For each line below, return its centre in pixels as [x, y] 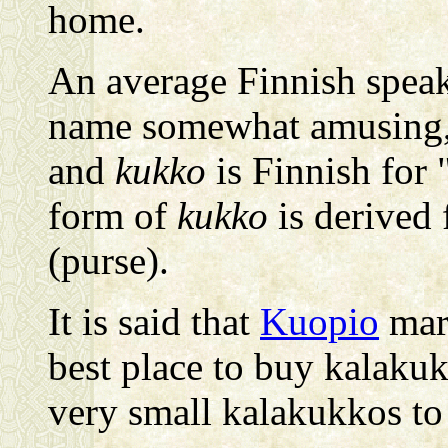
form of [112, 215]
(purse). [108, 260]
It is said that [154, 321]
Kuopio [319, 321]
